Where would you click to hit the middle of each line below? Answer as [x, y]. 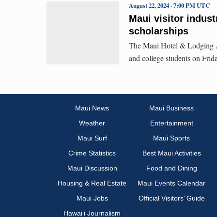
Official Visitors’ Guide [171, 198]
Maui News [92, 108]
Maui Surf [92, 138]
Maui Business [171, 108]
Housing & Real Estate [92, 183]
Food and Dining [171, 168]
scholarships [159, 31]
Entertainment [171, 123]
